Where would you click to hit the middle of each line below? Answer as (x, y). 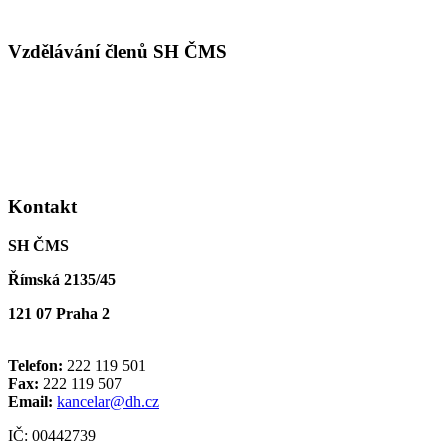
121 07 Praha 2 (59, 313)
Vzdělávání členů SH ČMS (117, 51)
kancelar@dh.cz (108, 401)
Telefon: (35, 365)
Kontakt (42, 207)
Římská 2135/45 (62, 279)
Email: (30, 401)
